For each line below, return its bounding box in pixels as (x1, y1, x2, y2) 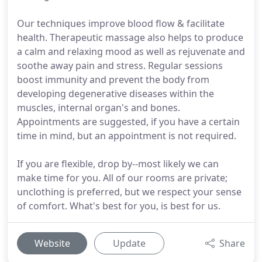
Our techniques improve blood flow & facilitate (17, 17, 225, 30)
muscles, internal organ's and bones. (17, 101, 180, 114)
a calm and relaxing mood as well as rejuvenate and (17, 45, 245, 58)
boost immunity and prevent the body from (17, 73, 209, 86)
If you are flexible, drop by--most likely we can (17, 157, 219, 170)
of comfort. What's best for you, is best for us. (17, 199, 220, 212)
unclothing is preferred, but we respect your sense (17, 185, 242, 198)
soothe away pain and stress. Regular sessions (17, 59, 223, 72)
